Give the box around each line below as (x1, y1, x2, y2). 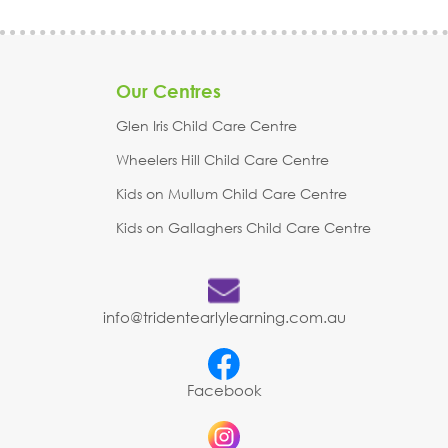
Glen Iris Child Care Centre (116, 116, 297, 134)
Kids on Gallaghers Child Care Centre (116, 218, 371, 236)
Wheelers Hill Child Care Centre (116, 150, 329, 168)
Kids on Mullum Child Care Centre (116, 184, 347, 202)
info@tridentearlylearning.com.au (102, 307, 346, 326)
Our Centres (116, 79, 221, 102)
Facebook (186, 380, 262, 399)
